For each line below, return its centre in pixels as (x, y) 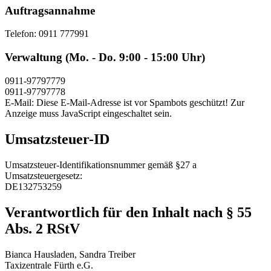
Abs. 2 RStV (42, 228)
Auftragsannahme (50, 10)
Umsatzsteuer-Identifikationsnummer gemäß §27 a (101, 165)
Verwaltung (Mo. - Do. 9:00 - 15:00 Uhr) (105, 57)
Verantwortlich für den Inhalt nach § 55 (128, 212)
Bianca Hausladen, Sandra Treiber (70, 254)
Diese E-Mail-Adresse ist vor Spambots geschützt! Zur (140, 102)
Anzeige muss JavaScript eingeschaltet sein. (88, 113)
